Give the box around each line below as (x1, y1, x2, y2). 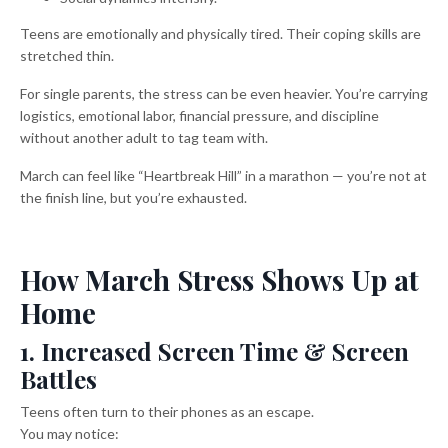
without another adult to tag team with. (20, 128, 268, 146)
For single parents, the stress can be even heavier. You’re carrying (20, 84, 428, 102)
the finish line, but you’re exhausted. (20, 188, 247, 206)
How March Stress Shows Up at (20, 260, 419, 298)
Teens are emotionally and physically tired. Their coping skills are (20, 24, 421, 42)
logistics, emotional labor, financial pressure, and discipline (20, 106, 379, 124)
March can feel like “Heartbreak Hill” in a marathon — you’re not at (20, 166, 427, 184)
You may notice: (20, 424, 119, 442)
